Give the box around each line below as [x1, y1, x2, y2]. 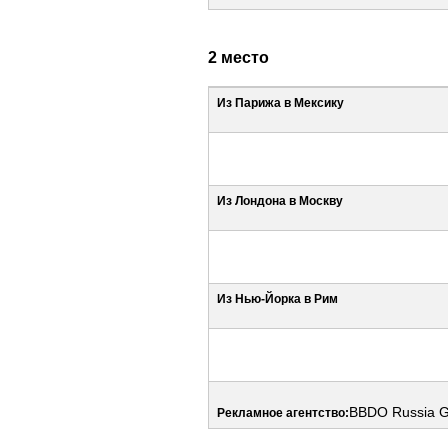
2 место [208, 47, 269, 66]
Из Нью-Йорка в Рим [217, 291, 338, 306]
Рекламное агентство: [217, 405, 349, 420]
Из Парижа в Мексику [217, 95, 344, 110]
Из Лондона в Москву [217, 193, 343, 208]
